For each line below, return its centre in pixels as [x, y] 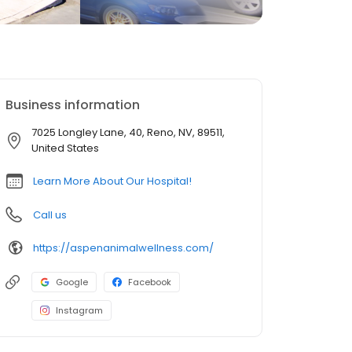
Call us [50, 215]
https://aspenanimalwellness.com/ [123, 247]
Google [72, 282]
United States [65, 148]
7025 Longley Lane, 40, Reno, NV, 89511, [128, 132]
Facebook [150, 282]
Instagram [79, 310]
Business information [73, 105]
